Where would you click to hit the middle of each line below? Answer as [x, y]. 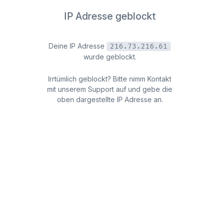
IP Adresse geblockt [110, 16]
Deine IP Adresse [78, 46]
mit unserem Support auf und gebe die [110, 89]
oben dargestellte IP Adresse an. [110, 100]
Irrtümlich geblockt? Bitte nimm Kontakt [110, 79]
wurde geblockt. [110, 56]
